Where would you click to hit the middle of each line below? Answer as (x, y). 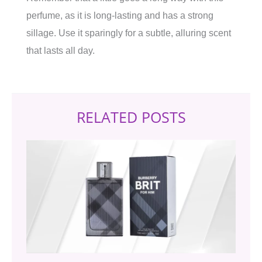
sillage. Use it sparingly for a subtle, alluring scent (129, 33)
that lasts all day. (61, 51)
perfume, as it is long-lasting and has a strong (120, 15)
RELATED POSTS (131, 117)
